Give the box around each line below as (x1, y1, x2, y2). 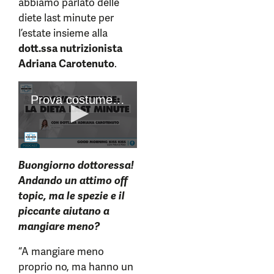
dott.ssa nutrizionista (18, 42, 122, 55)
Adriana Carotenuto (18, 57, 114, 70)
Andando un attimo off (18, 174, 128, 188)
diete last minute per (18, 11, 114, 24)
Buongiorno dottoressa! (18, 158, 134, 172)
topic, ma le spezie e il (18, 189, 125, 203)
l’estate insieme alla (18, 26, 108, 40)
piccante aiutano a (18, 204, 109, 218)
